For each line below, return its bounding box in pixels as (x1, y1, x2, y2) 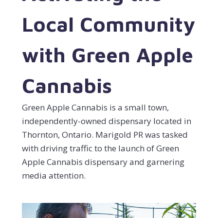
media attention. (21, 169, 86, 181)
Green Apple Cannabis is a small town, (21, 101, 169, 113)
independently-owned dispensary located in (21, 115, 191, 127)
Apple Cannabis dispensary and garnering (21, 156, 184, 167)
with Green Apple (21, 42, 193, 67)
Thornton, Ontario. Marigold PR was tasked (21, 128, 188, 140)
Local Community (21, 11, 195, 36)
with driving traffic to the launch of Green (21, 142, 179, 154)
